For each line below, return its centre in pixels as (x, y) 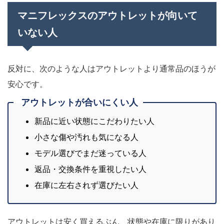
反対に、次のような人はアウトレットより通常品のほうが (111, 68)
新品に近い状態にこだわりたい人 (94, 121)
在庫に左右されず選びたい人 (86, 185)
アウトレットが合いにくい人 (79, 102)
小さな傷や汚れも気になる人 (86, 137)
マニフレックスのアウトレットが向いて (107, 15)
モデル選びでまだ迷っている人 (90, 153)
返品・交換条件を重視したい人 (90, 169)
